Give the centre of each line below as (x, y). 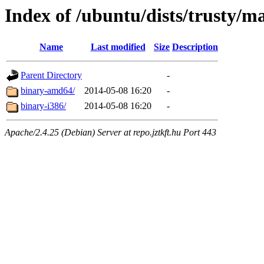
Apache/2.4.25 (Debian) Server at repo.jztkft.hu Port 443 (110, 133)
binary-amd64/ (48, 91)
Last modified (118, 47)
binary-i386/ (43, 106)
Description (195, 47)
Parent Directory (51, 75)
